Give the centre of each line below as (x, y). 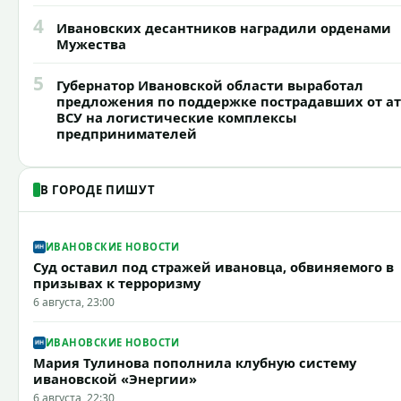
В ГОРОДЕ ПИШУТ (98, 189)
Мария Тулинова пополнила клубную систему (195, 362)
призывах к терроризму (117, 282)
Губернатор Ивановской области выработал (210, 85)
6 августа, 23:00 (74, 302)
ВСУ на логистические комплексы (177, 117)
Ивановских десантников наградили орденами (224, 27)
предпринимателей (127, 133)
